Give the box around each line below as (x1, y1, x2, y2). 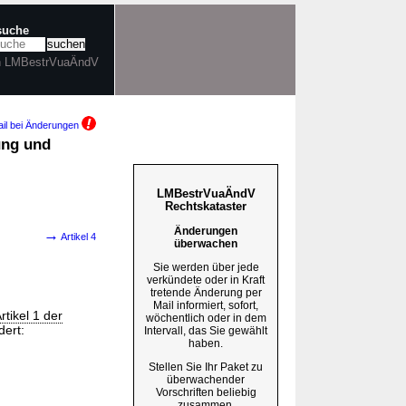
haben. (188, 336, 223, 350)
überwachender (167, 372, 245, 386)
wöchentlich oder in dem (145, 311, 266, 324)
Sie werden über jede (152, 260, 259, 274)
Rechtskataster (165, 198, 246, 213)
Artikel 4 (59, 231, 96, 242)
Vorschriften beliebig (155, 385, 256, 399)
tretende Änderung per (150, 285, 262, 299)
